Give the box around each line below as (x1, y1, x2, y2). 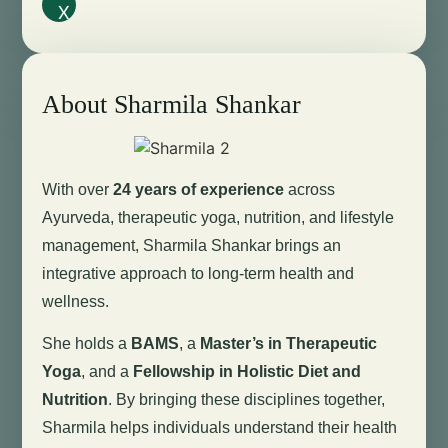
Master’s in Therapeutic (200, 335, 378, 353)
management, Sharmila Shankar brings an (42, 236, 342, 254)
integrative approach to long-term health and (42, 264, 355, 282)
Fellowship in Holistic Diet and (133, 363, 362, 381)
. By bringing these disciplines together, (108, 391, 386, 409)
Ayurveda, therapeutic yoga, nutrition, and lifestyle (42, 208, 395, 226)
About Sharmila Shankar (42, 89, 302, 119)
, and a (81, 363, 134, 381)
